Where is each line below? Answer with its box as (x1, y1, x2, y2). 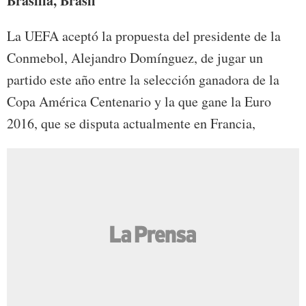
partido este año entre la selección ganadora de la (7, 70, 279, 89)
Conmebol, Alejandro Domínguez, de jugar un (7, 48, 263, 68)
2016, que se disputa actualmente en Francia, (7, 114, 255, 133)
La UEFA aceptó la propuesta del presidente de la (7, 27, 281, 46)
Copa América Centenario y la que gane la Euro (7, 92, 271, 111)
